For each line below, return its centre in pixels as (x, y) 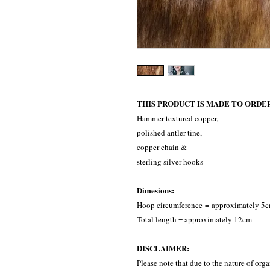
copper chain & (162, 147)
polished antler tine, (169, 132)
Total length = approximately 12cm (194, 219)
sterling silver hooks (170, 161)
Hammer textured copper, (177, 118)
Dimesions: (157, 190)
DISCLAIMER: (163, 248)
